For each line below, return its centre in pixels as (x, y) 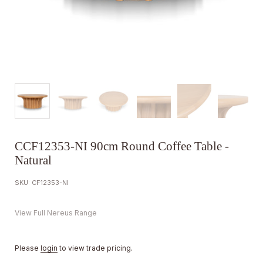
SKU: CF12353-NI (42, 182)
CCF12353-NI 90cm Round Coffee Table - (122, 146)
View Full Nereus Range (56, 213)
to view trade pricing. (95, 248)
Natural (33, 160)
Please (28, 248)
